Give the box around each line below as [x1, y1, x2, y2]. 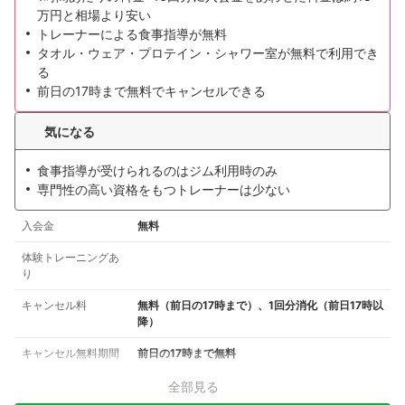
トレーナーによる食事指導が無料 [37, 26, 227, 42]
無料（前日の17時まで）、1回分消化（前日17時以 [137, 298, 383, 313]
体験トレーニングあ [22, 250, 119, 265]
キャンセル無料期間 [22, 346, 119, 361]
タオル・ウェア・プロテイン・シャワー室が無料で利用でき [37, 45, 379, 61]
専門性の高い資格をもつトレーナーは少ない [37, 182, 290, 198]
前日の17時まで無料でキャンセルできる [37, 83, 266, 99]
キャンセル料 [22, 298, 87, 313]
